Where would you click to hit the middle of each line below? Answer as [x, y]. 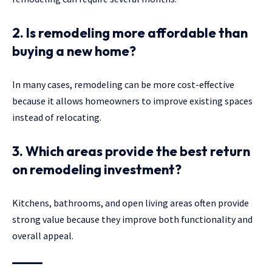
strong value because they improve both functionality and [132, 219]
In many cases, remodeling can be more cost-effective [123, 85]
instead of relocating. [57, 117]
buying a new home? [74, 51]
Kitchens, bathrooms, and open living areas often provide [131, 203]
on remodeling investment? [97, 170]
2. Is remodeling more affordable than [130, 33]
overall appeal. [43, 236]
